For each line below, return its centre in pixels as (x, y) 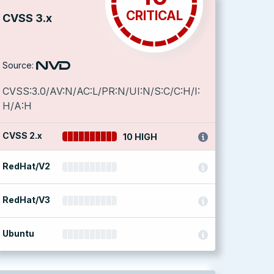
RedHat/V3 (26, 200)
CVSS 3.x (27, 18)
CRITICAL (154, 16)
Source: (18, 65)
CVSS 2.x (22, 135)
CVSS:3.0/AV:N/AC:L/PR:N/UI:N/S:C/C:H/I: (101, 91)
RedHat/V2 (26, 166)
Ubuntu (18, 233)
